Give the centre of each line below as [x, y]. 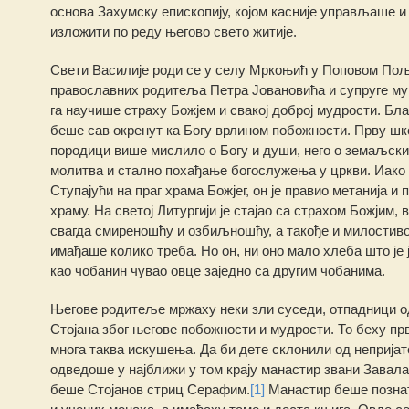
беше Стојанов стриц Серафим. [150, 389]
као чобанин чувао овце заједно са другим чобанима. [217, 271]
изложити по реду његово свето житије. [173, 31]
